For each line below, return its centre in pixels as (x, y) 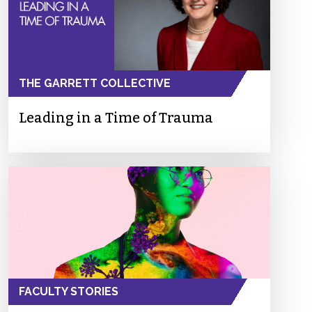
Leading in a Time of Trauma (116, 118)
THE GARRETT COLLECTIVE (95, 83)
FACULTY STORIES (69, 291)
